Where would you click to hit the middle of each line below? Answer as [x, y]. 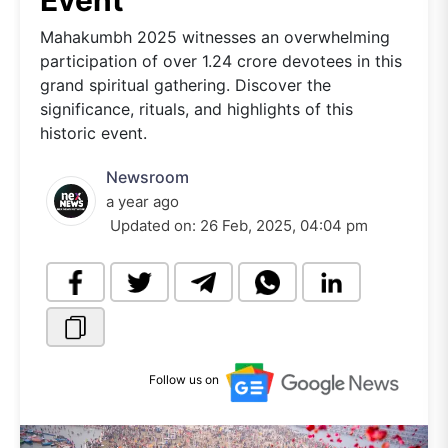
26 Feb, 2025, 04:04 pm [284, 225]
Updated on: [153, 225]
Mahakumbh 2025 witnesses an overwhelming [215, 37]
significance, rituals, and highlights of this [196, 109]
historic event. [93, 133]
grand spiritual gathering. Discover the [185, 85]
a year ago [142, 201]
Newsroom [147, 177]
